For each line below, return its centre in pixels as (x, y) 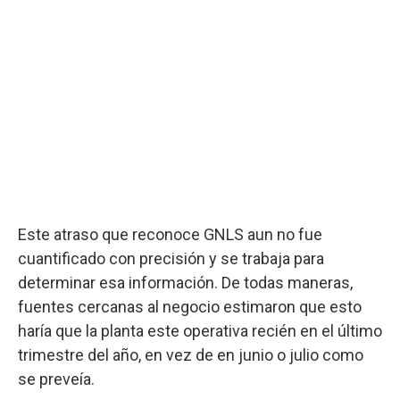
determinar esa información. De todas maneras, (185, 282)
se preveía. (56, 379)
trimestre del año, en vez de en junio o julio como (191, 354)
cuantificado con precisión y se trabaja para (171, 258)
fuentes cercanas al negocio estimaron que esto (190, 306)
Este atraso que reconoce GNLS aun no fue (170, 234)
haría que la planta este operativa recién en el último (200, 330)
